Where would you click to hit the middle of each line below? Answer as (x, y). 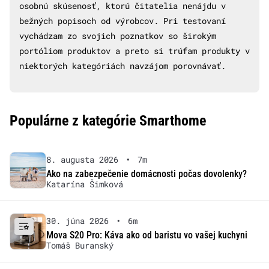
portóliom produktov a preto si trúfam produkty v (134, 50)
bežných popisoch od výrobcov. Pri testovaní (122, 20)
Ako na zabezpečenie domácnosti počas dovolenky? (146, 174)
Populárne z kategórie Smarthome (108, 120)
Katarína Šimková (84, 184)
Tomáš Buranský (80, 245)
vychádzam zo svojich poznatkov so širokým (118, 35)
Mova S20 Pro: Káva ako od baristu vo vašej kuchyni (147, 235)
